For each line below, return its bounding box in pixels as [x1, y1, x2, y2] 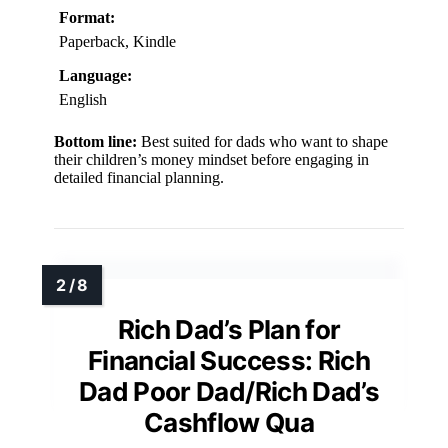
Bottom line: [54, 132, 137, 150]
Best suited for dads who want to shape [137, 132, 388, 150]
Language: [59, 66, 132, 84]
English [59, 90, 107, 108]
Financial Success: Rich [87, 344, 371, 376]
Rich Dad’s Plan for [117, 313, 341, 345]
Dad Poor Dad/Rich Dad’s [78, 375, 380, 407]
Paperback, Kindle [59, 32, 176, 50]
